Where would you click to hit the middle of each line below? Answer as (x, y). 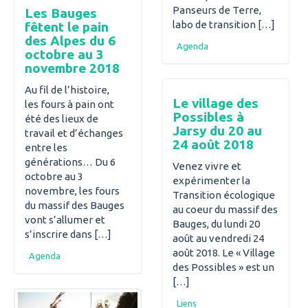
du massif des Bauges (75, 205)
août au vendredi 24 (218, 238)
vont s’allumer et (65, 219)
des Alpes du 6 (70, 41)
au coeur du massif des (225, 209)
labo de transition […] (224, 24)
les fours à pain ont (69, 104)
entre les (46, 147)
